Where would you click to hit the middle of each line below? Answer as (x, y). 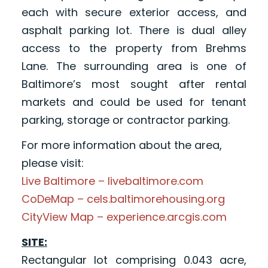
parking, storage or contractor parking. (125, 120)
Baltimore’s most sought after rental (134, 84)
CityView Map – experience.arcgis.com (124, 217)
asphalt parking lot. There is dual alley (134, 31)
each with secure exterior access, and (134, 13)
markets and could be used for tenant (134, 102)
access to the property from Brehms (134, 48)
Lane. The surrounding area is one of (134, 66)
